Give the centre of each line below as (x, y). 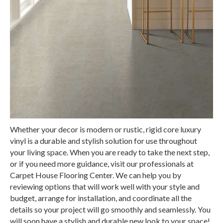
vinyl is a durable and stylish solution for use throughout (104, 140)
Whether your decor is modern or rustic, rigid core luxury (106, 129)
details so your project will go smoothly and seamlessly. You (110, 209)
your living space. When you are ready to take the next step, (110, 152)
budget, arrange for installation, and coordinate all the (101, 198)
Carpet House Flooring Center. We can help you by (96, 175)
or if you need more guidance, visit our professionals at (102, 163)
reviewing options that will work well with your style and (105, 186)
